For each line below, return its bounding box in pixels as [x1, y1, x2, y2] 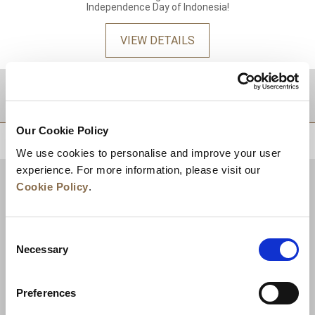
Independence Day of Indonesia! [86, 1, 229, 13]
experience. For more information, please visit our [16, 163, 260, 176]
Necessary [16, 243, 68, 255]
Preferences [16, 286, 77, 299]
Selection [5, 245, 48, 258]
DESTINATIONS [18, 85, 135, 105]
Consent [5, 229, 44, 241]
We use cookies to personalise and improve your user [16, 146, 281, 159]
